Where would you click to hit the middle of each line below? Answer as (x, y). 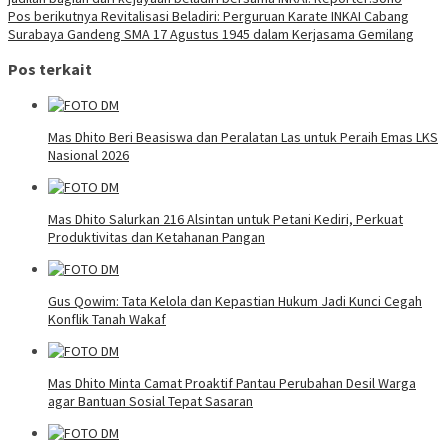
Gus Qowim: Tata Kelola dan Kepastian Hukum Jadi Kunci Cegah (235, 300)
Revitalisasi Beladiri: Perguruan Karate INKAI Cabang (253, 15)
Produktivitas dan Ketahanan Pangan (156, 236)
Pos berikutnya (53, 15)
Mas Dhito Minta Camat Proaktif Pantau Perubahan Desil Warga (232, 382)
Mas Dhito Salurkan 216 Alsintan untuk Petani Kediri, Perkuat (225, 218)
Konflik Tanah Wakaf (107, 318)
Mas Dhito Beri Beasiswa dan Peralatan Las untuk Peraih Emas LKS (243, 136)
